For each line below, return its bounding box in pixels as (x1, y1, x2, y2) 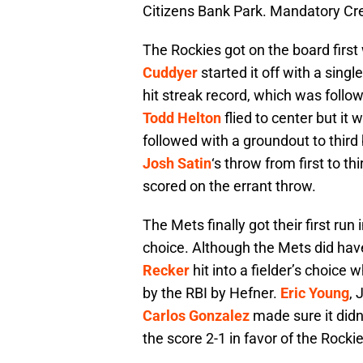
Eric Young (280, 284, 349, 302)
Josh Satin (143, 155, 211, 173)
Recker (143, 262, 190, 280)
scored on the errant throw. (143, 177, 316, 195)
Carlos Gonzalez (143, 307, 250, 325)
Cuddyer (143, 64, 198, 82)
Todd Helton (143, 109, 221, 127)
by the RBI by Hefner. (143, 284, 280, 302)
